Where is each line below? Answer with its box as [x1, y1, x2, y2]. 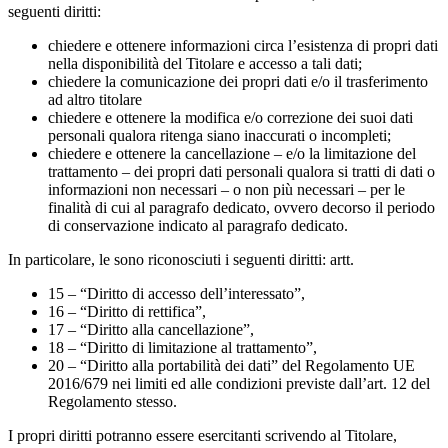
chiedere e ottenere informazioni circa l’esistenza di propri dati [48, 36, 438, 54]
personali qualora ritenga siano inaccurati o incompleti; [48, 126, 395, 144]
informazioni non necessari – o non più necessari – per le [48, 180, 405, 198]
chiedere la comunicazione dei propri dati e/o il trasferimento [48, 72, 428, 90]
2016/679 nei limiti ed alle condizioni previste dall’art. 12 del [48, 374, 430, 392]
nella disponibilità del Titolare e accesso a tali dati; [48, 54, 362, 72]
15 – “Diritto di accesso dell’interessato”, [48, 284, 309, 302]
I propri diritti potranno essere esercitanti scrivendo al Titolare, [8, 426, 397, 444]
